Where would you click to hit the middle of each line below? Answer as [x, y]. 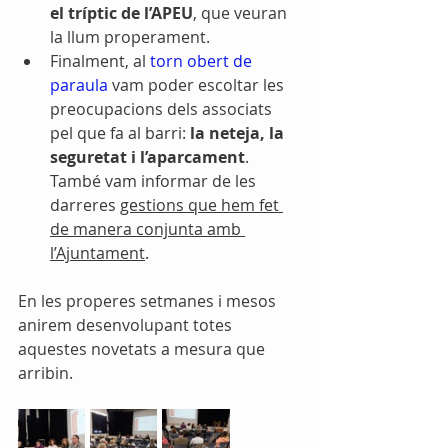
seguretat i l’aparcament [147, 156]
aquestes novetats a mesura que [143, 348]
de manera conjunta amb [147, 228]
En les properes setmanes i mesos [149, 300]
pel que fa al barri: [120, 132]
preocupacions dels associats [163, 108]
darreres [85, 204]
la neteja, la [239, 132]
